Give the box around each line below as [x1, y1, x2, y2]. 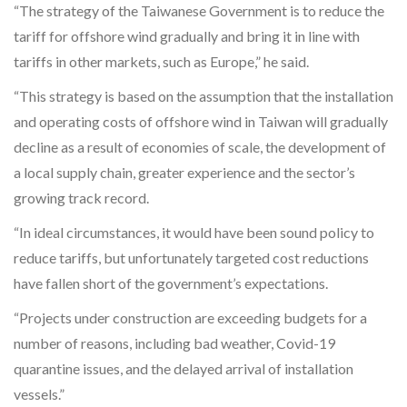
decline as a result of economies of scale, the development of [14, 138, 386, 156]
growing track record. [14, 189, 149, 207]
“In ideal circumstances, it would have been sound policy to [14, 223, 374, 242]
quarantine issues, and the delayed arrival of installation [14, 360, 353, 378]
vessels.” [14, 385, 65, 403]
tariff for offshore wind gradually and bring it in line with [14, 27, 360, 45]
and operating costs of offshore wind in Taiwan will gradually [14, 113, 388, 131]
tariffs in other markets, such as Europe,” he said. [14, 53, 309, 71]
